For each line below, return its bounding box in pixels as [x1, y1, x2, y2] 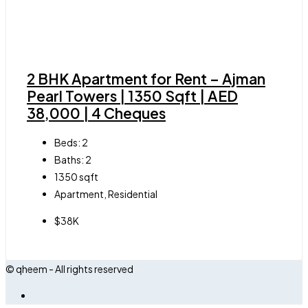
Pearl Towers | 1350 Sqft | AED [27, 87, 238, 106]
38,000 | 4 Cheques [27, 104, 166, 123]
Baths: [54, 153, 84, 166]
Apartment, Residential [54, 187, 157, 200]
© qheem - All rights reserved [5, 262, 133, 275]
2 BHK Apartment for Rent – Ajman [27, 69, 265, 89]
